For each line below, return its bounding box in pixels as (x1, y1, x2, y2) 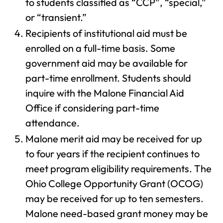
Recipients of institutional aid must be (25, 27, 187, 39)
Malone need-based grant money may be (25, 207, 208, 220)
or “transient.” (25, 11, 87, 23)
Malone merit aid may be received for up (25, 132, 202, 145)
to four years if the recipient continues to (25, 147, 200, 160)
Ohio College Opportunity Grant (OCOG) (25, 177, 203, 190)
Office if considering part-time (25, 102, 159, 114)
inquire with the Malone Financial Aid (25, 87, 184, 99)
